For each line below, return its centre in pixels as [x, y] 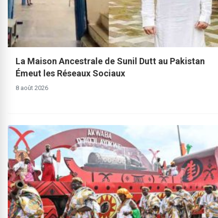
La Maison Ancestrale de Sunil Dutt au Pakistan [110, 61]
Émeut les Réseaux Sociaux [70, 73]
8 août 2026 [32, 88]
